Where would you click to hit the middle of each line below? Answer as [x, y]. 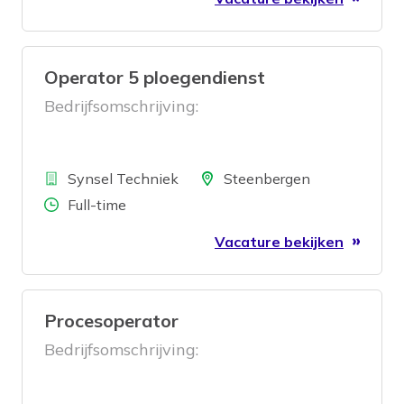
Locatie [205, 178]
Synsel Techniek [123, 179]
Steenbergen [267, 179]
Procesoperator [111, 321]
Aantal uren [65, 204]
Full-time [97, 205]
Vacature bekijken [279, 242]
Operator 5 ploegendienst [155, 77]
